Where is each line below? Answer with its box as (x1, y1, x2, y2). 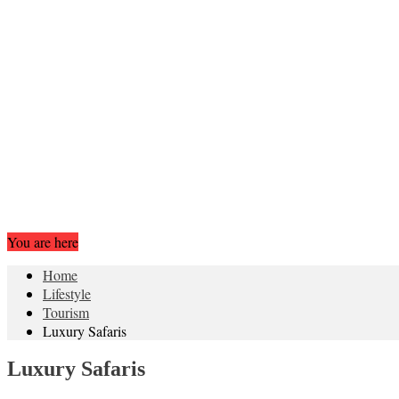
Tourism (43, 302, 89, 322)
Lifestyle (43, 283, 91, 303)
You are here (7, 232, 78, 251)
